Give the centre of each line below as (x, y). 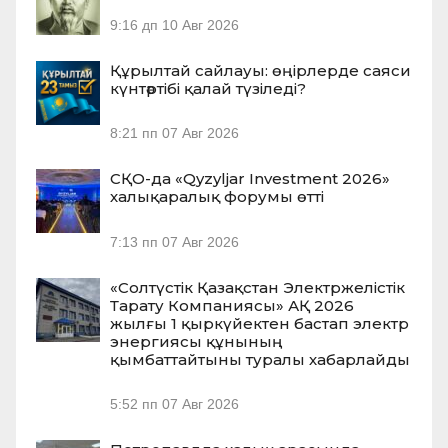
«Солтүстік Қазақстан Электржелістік (257, 287)
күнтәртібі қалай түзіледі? (208, 89)
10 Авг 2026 (200, 26)
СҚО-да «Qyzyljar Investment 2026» (250, 179)
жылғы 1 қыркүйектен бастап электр (259, 323)
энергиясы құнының (196, 341)
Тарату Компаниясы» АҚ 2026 (232, 305)
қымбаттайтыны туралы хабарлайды (260, 359)
